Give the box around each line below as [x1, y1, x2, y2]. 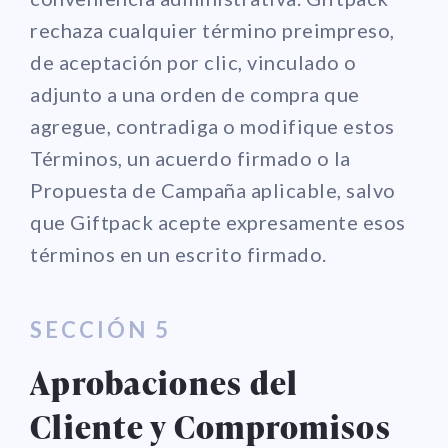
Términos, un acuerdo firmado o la [30, 145, 351, 170]
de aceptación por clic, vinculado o [30, 49, 357, 74]
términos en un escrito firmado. [30, 241, 327, 266]
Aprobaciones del [30, 359, 299, 405]
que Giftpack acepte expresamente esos [30, 209, 406, 234]
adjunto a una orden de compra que [30, 81, 360, 106]
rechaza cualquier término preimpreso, [30, 17, 395, 42]
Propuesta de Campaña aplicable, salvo [30, 177, 396, 202]
